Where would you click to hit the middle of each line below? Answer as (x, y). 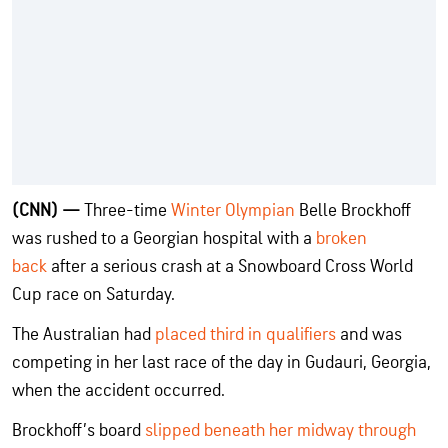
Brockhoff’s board (78, 430)
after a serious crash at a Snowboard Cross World (230, 266)
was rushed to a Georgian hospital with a (164, 238)
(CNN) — (48, 210)
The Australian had (83, 334)
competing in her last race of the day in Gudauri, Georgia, (221, 362)
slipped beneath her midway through (280, 430)
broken (341, 238)
